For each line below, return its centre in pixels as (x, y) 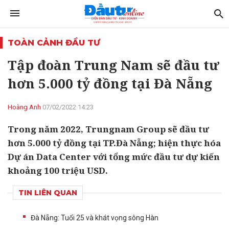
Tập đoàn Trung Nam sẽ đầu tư (113, 65)
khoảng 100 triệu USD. (58, 170)
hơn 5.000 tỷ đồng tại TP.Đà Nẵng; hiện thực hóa (114, 143)
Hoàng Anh (24, 107)
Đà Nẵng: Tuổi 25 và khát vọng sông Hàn (95, 218)
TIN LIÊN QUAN (48, 193)
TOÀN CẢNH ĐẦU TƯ (54, 43)
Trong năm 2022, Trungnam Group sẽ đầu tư (108, 129)
